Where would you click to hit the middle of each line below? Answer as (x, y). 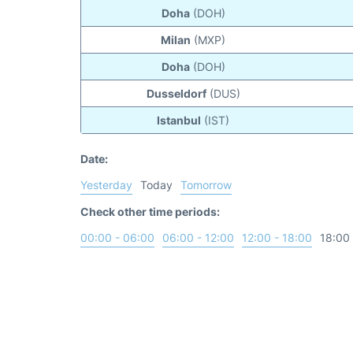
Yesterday (106, 185)
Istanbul (179, 121)
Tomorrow (206, 185)
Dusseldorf (176, 94)
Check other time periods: (150, 212)
